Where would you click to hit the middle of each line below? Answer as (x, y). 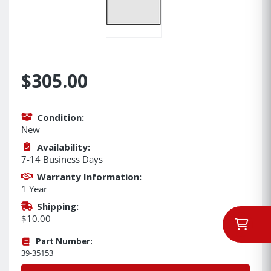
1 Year (34, 188)
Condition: (60, 117)
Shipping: (57, 206)
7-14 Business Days (62, 159)
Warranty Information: (89, 176)
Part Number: (64, 241)
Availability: (63, 147)
